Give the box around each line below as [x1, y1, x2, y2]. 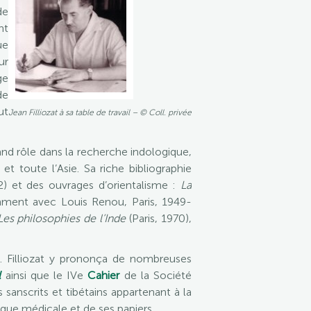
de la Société [119, 269, 192, 282]
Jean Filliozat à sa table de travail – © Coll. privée [8, 108, 192, 117]
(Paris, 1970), [126, 212, 192, 225]
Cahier [83, 269, 120, 282]
